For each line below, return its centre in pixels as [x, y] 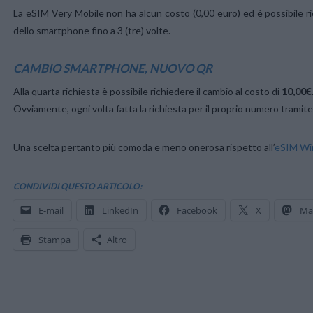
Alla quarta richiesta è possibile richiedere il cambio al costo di [146, 91]
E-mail [51, 210]
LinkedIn [120, 210]
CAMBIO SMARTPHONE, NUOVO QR [113, 68]
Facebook [197, 210]
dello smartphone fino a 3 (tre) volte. [92, 31]
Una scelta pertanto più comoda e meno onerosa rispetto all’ [144, 147]
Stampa [54, 239]
